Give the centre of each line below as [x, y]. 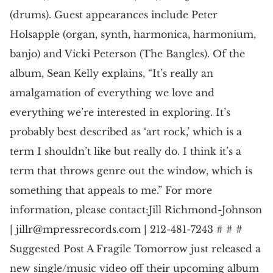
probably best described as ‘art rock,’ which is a [126, 131]
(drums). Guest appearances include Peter [114, 14]
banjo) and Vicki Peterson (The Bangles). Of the [127, 53]
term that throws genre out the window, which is [131, 170]
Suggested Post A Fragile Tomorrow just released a [135, 248]
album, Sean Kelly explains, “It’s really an [112, 73]
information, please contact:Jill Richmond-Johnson [136, 209]
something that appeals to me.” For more [111, 190]
